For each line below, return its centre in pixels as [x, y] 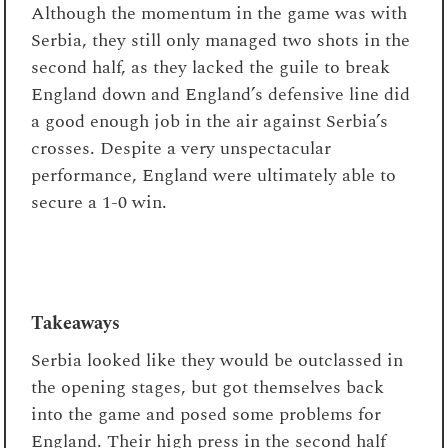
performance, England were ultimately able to [214, 175]
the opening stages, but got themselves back [208, 387]
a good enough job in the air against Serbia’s [210, 121]
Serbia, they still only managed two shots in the [221, 40]
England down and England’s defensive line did [221, 94]
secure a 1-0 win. [99, 202]
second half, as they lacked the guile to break [211, 67]
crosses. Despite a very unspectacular [181, 148]
